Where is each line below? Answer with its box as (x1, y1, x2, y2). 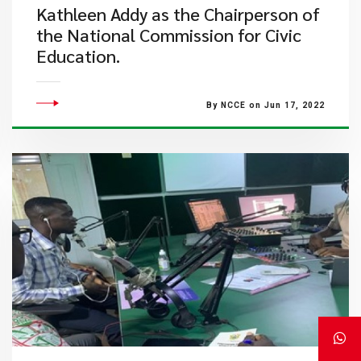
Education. (35, 44, 120, 67)
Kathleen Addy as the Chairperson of (35, 2, 320, 25)
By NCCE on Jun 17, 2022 (205, 101, 325, 110)
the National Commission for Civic (35, 23, 301, 46)
